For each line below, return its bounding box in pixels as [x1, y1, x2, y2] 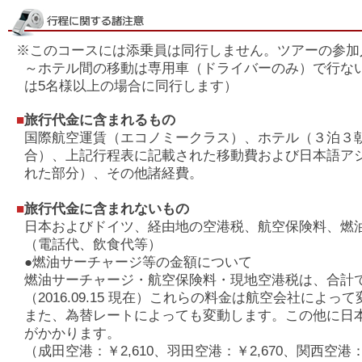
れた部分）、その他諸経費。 [24, 165, 204, 181]
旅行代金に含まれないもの [24, 200, 189, 217]
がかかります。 [24, 325, 121, 341]
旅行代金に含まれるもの [24, 112, 175, 128]
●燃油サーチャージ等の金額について [24, 254, 253, 270]
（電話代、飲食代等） [24, 236, 162, 252]
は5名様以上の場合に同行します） [24, 78, 238, 94]
